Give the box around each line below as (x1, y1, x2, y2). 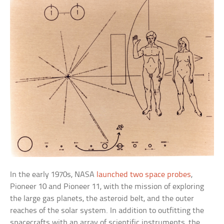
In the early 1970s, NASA (10, 170, 97, 179)
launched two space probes (96, 170, 191, 179)
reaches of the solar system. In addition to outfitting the (10, 206, 204, 215)
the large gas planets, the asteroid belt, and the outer (10, 194, 194, 203)
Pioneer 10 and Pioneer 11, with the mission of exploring (10, 182, 204, 191)
